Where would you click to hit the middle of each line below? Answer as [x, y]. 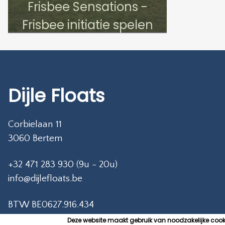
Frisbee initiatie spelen [87, 25]
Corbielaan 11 [35, 124]
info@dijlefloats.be [45, 178]
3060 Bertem [35, 138]
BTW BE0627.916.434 [51, 204]
